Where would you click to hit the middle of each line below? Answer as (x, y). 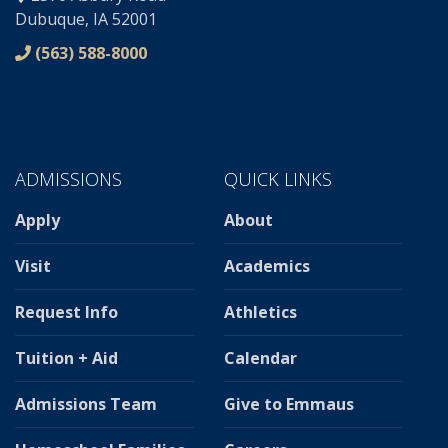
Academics (267, 266)
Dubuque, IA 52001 (86, 19)
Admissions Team (86, 404)
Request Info (66, 312)
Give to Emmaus (289, 404)
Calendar (260, 358)
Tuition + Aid (66, 358)
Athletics (260, 312)
